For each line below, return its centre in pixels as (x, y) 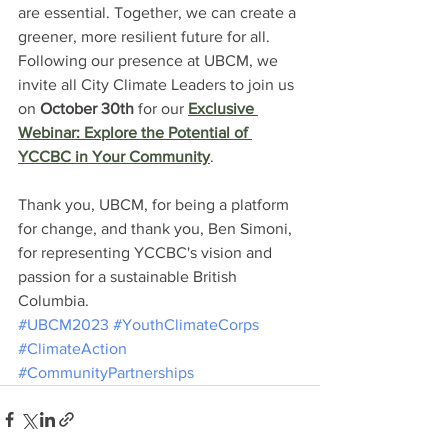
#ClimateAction (72, 348)
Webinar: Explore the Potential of (135, 132)
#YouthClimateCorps (186, 324)
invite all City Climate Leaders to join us (158, 84)
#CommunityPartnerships (106, 372)
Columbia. (53, 300)
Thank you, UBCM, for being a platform (155, 204)
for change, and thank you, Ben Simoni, (157, 228)
